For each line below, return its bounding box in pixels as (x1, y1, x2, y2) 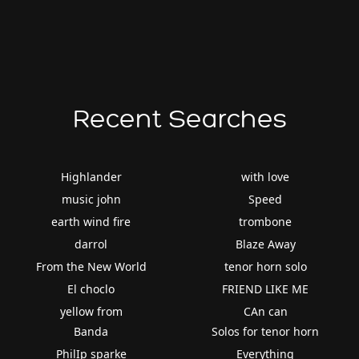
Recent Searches (72, 105, 287, 133)
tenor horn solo (224, 258, 307, 274)
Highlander (60, 168, 122, 184)
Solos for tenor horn (212, 323, 320, 339)
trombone (239, 213, 292, 229)
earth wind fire (51, 213, 131, 229)
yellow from (59, 303, 123, 319)
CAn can (243, 303, 288, 319)
